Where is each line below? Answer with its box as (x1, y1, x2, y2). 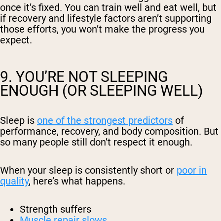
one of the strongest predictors (37, 114, 173, 127)
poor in (177, 164, 207, 177)
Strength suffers (20, 203, 91, 216)
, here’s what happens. (29, 175, 125, 187)
